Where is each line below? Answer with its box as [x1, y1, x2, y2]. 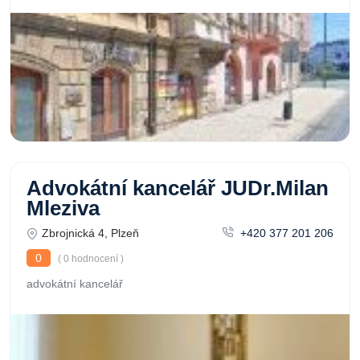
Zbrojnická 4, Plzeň [42, 227, 139, 239]
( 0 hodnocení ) [55, 253, 124, 264]
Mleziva [27, 197, 100, 219]
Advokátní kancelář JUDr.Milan [27, 177, 329, 199]
